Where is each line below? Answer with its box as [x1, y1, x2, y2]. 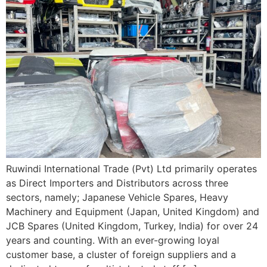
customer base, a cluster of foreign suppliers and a [6, 249, 236, 261]
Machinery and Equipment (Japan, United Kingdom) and [6, 206, 259, 218]
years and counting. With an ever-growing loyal [6, 234, 219, 247]
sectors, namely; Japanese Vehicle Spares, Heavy [6, 191, 228, 204]
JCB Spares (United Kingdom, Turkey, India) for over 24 [6, 220, 258, 232]
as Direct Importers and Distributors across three [6, 177, 228, 190]
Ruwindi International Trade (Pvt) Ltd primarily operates [6, 163, 257, 175]
